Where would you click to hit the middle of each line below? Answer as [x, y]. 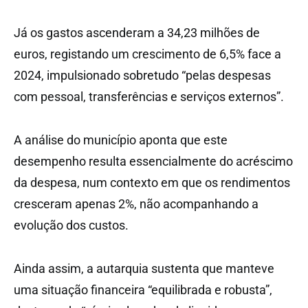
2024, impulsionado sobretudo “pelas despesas [142, 76]
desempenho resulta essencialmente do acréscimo [153, 162]
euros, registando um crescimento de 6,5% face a [147, 54]
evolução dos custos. [71, 225]
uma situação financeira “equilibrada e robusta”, [143, 290]
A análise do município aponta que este [121, 140]
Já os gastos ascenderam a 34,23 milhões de [137, 33]
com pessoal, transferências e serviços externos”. [149, 97]
